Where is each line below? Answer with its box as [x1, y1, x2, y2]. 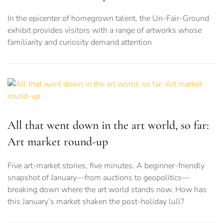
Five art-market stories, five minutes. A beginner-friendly [7, 160, 205, 172]
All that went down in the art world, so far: [7, 118, 209, 133]
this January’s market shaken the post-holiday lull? [7, 196, 184, 208]
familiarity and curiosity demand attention [7, 37, 152, 48]
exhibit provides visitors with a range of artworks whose [7, 25, 202, 36]
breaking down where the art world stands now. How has [7, 184, 207, 196]
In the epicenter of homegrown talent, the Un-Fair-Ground [7, 13, 209, 24]
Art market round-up [7, 134, 108, 149]
